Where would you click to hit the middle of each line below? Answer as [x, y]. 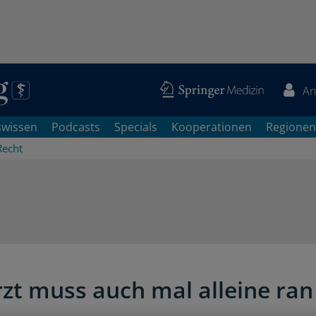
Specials [136, 127]
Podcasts [76, 127]
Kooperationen [212, 127]
